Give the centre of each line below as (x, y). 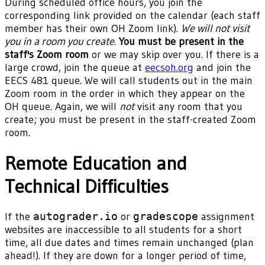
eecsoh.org (169, 67)
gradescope (166, 216)
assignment (226, 217)
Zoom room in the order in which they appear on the (125, 93)
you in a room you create (59, 41)
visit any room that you (188, 106)
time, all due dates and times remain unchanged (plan (129, 243)
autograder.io (75, 216)
